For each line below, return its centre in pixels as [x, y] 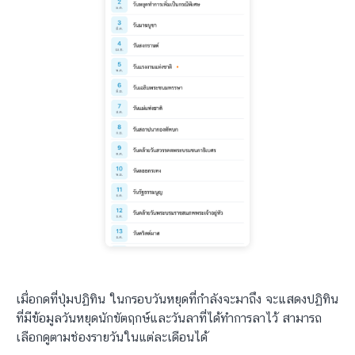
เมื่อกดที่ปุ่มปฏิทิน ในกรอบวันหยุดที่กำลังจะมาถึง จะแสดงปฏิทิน [177, 300]
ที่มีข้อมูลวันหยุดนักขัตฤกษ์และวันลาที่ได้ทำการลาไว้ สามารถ [169, 319]
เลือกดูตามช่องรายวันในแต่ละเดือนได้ [112, 338]
